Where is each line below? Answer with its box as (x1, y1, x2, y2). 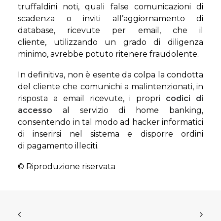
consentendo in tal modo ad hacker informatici (18, 117, 203, 127)
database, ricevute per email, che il (18, 26, 203, 35)
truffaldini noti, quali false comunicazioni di (18, 2, 203, 11)
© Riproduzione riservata (18, 162, 115, 171)
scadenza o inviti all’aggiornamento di (18, 14, 203, 23)
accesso (18, 106, 52, 115)
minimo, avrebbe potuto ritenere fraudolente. (18, 49, 199, 59)
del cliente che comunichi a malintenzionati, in (18, 82, 203, 91)
